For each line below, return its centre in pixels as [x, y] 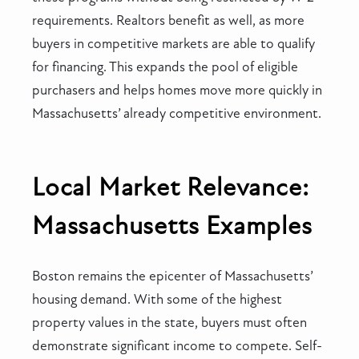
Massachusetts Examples [172, 226]
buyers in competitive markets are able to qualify [173, 43]
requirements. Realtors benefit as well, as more [168, 20]
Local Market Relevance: [171, 188]
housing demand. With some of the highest [157, 300]
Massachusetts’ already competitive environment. [177, 113]
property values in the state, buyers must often [169, 323]
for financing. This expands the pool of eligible [165, 67]
